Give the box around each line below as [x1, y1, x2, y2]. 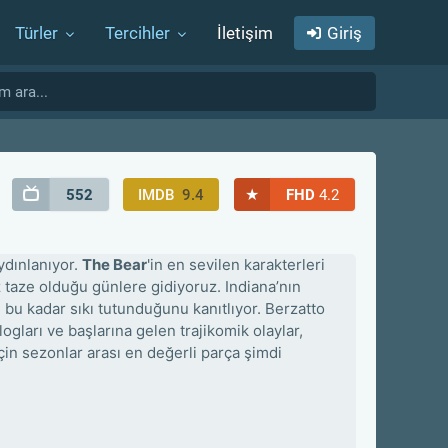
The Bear [82, 254, 147, 274]
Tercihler [105, 23, 170, 43]
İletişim [217, 23, 273, 43]
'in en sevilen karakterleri [147, 254, 325, 274]
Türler [15, 23, 58, 43]
